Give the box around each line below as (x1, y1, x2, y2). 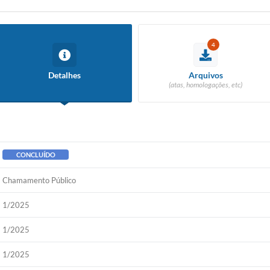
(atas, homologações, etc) (169, 80, 242, 90)
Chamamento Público (2, 175, 77, 186)
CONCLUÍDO (16, 151, 55, 159)
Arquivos (188, 70, 223, 81)
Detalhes (48, 70, 81, 81)
